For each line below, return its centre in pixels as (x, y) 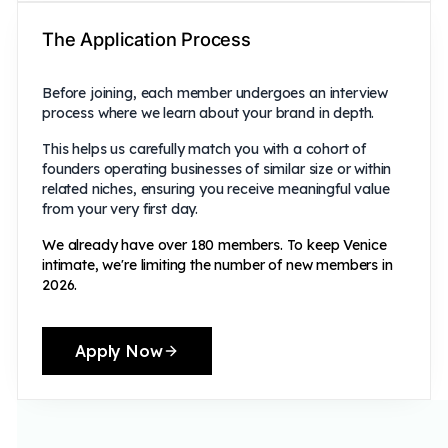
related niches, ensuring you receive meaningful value (216, 188)
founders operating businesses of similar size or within (217, 168)
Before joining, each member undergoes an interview (215, 92)
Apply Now (119, 350)
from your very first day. (120, 208)
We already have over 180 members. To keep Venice (214, 244)
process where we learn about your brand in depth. (208, 112)
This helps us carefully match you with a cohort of (204, 148)
